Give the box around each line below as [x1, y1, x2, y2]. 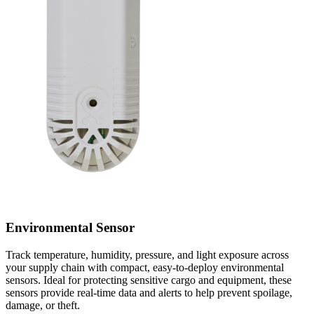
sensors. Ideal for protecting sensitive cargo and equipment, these [6, 273, 292, 286]
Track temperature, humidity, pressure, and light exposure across [6, 248, 289, 261]
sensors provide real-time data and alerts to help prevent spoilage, [6, 286, 292, 299]
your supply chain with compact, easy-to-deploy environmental [6, 261, 284, 273]
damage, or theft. [6, 299, 80, 311]
